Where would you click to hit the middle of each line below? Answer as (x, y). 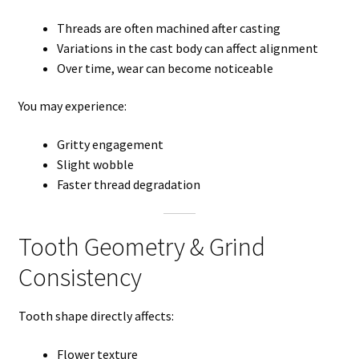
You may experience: (72, 106)
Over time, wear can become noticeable (165, 68)
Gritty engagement (110, 144)
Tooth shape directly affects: (96, 316)
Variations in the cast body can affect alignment (187, 48)
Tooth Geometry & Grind (141, 247)
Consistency (80, 278)
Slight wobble (95, 164)
